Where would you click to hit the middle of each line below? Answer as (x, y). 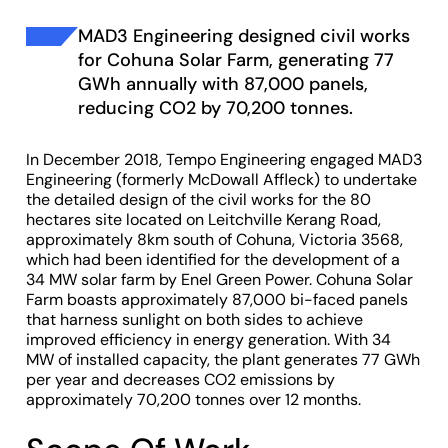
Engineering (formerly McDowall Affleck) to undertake (221, 179)
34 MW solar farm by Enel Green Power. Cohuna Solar (219, 279)
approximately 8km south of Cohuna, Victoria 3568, (214, 239)
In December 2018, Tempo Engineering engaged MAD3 (224, 159)
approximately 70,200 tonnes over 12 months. (193, 399)
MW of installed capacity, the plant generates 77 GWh (223, 359)
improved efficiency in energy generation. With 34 (208, 339)
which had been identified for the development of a (213, 259)
